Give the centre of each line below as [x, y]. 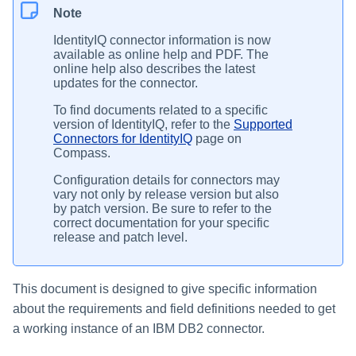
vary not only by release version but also [166, 194]
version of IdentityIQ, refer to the [143, 124]
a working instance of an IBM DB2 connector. [139, 328]
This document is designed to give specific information [165, 288]
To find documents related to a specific [161, 110]
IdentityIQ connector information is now [162, 40]
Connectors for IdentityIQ [123, 138]
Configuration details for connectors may [166, 180]
